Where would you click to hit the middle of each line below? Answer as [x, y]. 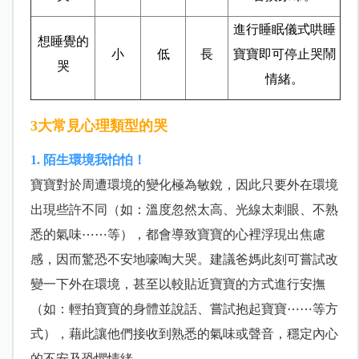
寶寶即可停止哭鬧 [284, 54]
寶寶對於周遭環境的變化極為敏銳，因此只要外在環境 [184, 185]
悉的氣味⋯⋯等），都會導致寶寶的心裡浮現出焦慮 [177, 235]
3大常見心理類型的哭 [99, 126]
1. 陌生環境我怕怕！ [88, 160]
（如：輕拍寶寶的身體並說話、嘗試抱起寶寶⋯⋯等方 [184, 309]
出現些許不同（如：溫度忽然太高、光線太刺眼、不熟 [184, 210]
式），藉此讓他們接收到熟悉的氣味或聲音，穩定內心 [184, 334]
